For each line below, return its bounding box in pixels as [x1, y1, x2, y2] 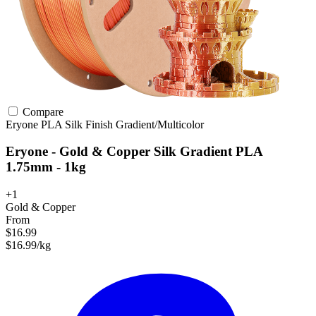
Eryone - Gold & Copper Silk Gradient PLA [6, 144, 262, 159]
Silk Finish [65, 118, 116, 130]
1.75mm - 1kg [6, 159, 86, 175]
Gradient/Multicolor [116, 118, 204, 130]
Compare [20, 105, 63, 118]
